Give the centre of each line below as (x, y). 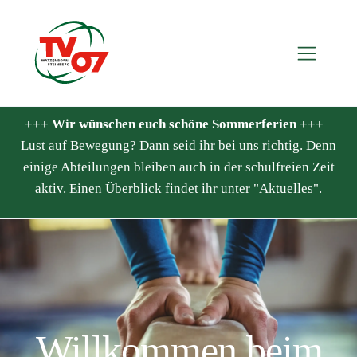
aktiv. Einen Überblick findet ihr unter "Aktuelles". (178, 189)
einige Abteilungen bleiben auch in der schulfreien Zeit (178, 167)
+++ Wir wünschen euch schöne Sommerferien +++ (174, 124)
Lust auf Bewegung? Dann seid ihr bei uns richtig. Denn (178, 146)
